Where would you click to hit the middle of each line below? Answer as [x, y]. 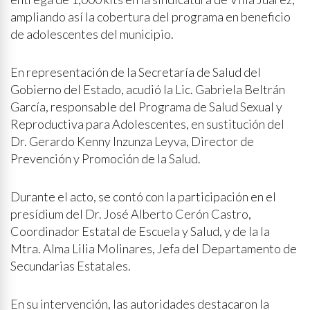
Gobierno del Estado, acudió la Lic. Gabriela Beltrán [148, 89]
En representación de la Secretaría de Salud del [136, 72]
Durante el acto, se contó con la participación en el [143, 197]
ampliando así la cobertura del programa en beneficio [151, 17]
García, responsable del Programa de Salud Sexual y [146, 107]
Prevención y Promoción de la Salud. [106, 158]
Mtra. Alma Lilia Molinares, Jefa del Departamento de [154, 248]
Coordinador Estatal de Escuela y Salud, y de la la [140, 231]
